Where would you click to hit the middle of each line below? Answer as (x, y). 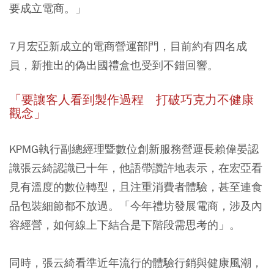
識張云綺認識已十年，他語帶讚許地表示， (114, 168)
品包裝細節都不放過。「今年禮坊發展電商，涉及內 (136, 206)
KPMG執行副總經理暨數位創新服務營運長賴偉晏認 (134, 149)
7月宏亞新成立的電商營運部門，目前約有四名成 (128, 46)
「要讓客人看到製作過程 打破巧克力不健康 (131, 100)
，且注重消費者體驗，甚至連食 (185, 187)
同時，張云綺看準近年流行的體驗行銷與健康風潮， (136, 263)
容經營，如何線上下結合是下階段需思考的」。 (125, 225)
